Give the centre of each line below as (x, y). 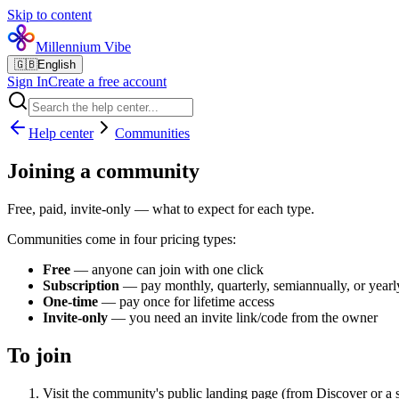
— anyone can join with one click (167, 269)
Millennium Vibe (83, 47)
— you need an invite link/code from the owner (243, 317)
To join (39, 355)
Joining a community (103, 171)
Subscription (81, 285)
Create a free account (107, 81)
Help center (61, 133)
